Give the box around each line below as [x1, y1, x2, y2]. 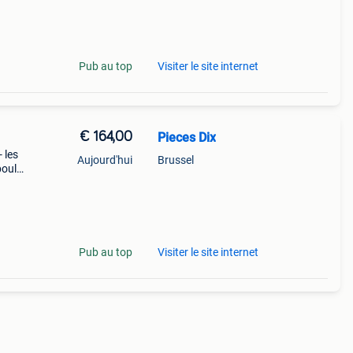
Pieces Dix [157, 130, 216, 145]
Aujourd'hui [76, 154, 132, 166]
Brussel [157, 154, 194, 166]
